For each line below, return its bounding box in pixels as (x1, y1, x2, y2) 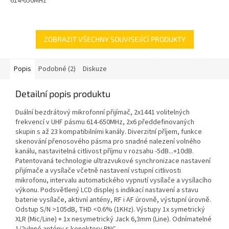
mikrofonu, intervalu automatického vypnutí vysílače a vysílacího (15, 175, 212, 186)
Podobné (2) (38, 64, 76, 75)
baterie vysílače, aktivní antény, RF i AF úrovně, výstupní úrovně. (15, 195, 211, 205)
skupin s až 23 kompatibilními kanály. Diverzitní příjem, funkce (15, 127, 202, 138)
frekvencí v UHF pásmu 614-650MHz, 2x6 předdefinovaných (15, 117, 194, 128)
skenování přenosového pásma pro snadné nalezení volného (15, 136, 201, 147)
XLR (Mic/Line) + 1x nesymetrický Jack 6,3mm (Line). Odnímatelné (15, 214, 212, 225)
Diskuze (83, 64, 107, 75)
